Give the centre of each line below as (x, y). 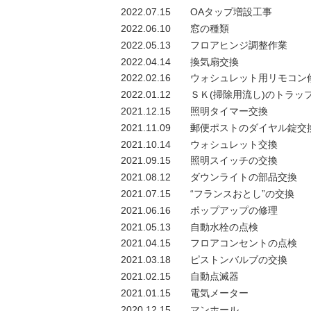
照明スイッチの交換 (234, 161)
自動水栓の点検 (224, 227)
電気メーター (219, 293)
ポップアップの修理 (234, 210)
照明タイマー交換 (229, 111)
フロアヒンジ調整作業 (239, 45)
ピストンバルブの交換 (239, 260)
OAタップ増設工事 (231, 12)
